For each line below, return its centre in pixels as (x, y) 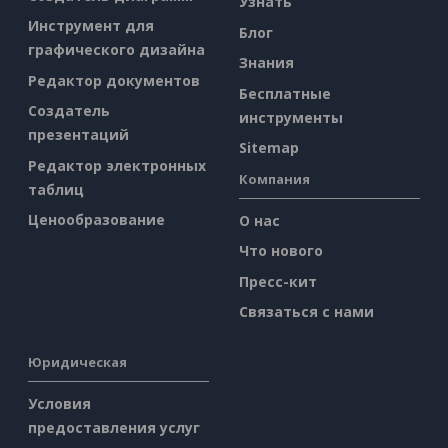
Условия (59, 404)
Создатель (69, 111)
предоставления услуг (114, 428)
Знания (266, 63)
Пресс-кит (278, 281)
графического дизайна (116, 50)
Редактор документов (114, 80)
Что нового (281, 251)
